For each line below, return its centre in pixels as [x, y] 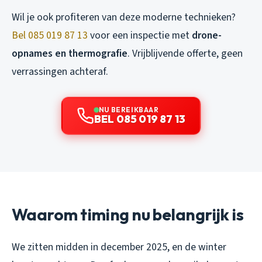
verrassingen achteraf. [60, 71]
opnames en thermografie [70, 53]
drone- [207, 35]
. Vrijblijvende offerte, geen [185, 53]
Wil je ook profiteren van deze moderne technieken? [124, 17]
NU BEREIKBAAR [129, 109]
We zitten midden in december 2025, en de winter [119, 247]
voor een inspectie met [140, 35]
